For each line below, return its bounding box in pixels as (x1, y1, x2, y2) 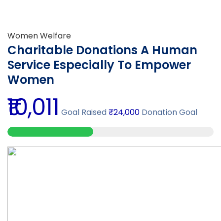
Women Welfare (7, 30, 71, 41)
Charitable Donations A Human (7, 41, 197, 58)
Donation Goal (140, 106, 197, 118)
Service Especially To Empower (7, 56, 191, 73)
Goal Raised (59, 106, 107, 118)
